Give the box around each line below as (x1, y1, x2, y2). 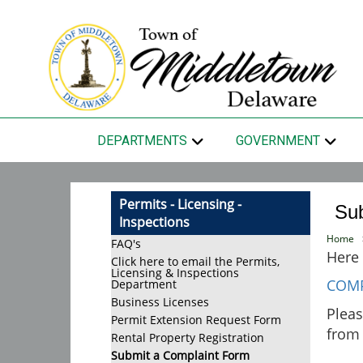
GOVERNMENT (236, 133, 321, 148)
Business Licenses (111, 294, 209, 310)
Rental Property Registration (111, 330, 264, 345)
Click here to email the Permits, (111, 254, 280, 269)
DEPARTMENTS (96, 133, 187, 148)
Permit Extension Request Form (111, 312, 281, 327)
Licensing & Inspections (111, 265, 239, 280)
